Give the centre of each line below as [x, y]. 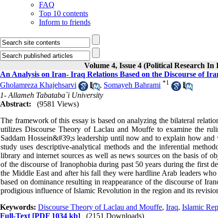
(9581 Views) [58, 104]
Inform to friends [65, 22]
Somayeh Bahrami [132, 85]
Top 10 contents [64, 13]
